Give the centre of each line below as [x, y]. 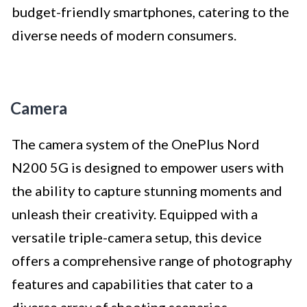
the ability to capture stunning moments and [147, 191]
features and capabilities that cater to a [132, 284]
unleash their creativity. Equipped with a [135, 214]
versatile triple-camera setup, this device [137, 237]
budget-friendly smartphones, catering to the [150, 12]
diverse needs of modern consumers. [124, 35]
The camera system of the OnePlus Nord [136, 144]
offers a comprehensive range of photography [152, 261]
